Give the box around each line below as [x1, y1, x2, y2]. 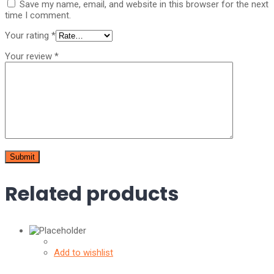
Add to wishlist [54, 246, 113, 258]
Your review [5, 50, 54, 62]
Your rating [5, 29, 51, 41]
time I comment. [5, 9, 71, 21]
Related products [5, 180, 179, 208]
